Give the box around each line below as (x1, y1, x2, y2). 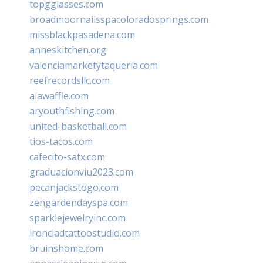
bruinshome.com (29, 241, 103, 255)
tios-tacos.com (29, 134, 93, 148)
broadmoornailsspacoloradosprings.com (29, 12, 208, 26)
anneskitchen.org (29, 43, 106, 56)
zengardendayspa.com (29, 195, 128, 209)
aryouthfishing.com (29, 104, 114, 117)
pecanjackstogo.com (29, 180, 119, 194)
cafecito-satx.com (29, 150, 105, 163)
